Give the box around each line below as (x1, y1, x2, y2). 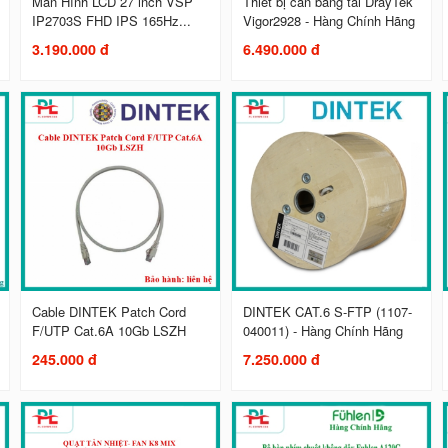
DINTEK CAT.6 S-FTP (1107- (243, 302, 413, 322)
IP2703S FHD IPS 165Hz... (32, 11, 192, 31)
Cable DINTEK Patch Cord (32, 302, 187, 322)
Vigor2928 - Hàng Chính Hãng (243, 11, 416, 31)
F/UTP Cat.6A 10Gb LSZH (32, 321, 187, 341)
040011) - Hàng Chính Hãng (243, 321, 404, 341)
